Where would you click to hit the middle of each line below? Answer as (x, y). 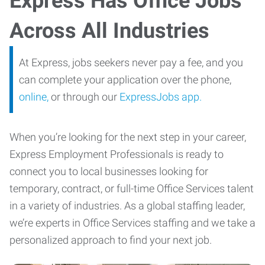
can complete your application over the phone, (125, 80)
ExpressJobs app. (161, 97)
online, (34, 97)
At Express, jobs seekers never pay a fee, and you (131, 62)
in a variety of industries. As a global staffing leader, (127, 206)
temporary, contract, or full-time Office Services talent (132, 188)
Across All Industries (109, 31)
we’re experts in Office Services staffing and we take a (132, 223)
